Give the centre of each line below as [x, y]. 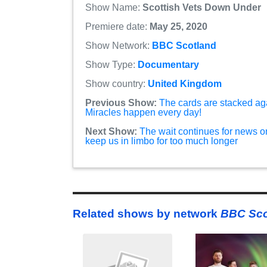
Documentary [168, 65]
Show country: [117, 84]
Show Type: [111, 65]
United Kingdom [185, 84]
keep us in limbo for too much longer [162, 141]
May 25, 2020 [178, 27]
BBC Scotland [184, 46]
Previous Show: [121, 103]
